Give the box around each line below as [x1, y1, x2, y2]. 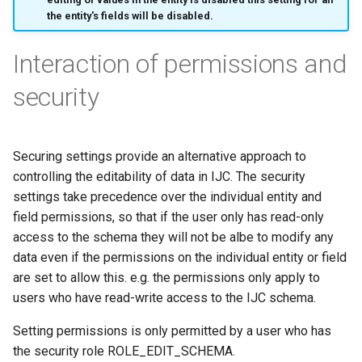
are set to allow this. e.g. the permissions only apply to [13, 270, 320, 286]
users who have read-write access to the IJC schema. [13, 290, 316, 306]
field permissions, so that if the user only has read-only [13, 209, 324, 225]
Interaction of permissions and [13, 48, 347, 80]
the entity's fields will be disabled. [46, 9, 213, 22]
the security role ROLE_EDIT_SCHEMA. [13, 343, 235, 360]
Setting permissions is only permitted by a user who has [13, 323, 331, 339]
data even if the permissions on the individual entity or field [13, 250, 347, 266]
